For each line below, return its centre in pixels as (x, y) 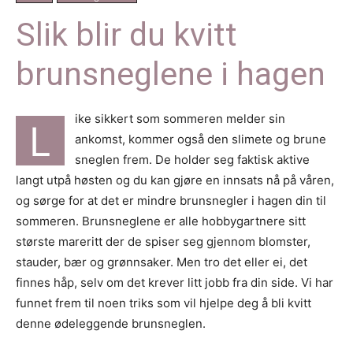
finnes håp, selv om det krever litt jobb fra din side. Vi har (175, 283)
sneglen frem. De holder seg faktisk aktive (192, 160)
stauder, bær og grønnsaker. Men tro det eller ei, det (162, 262)
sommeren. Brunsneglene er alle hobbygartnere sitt (161, 221)
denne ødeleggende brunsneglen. (111, 324)
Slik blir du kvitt (126, 35)
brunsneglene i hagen (171, 74)
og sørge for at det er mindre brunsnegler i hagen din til (171, 201)
